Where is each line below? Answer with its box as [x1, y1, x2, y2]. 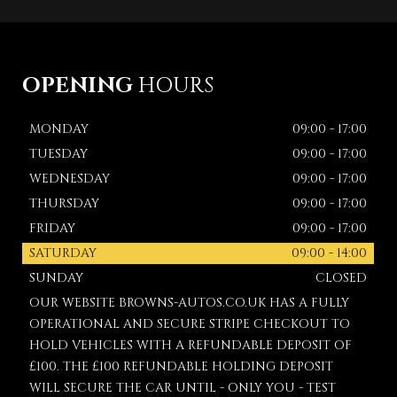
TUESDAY [28, 145, 88, 162]
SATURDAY [28, 245, 97, 261]
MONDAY [28, 121, 89, 137]
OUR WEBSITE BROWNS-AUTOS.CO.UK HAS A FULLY [28, 294, 349, 311]
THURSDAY [28, 195, 99, 212]
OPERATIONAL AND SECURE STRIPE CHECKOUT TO [28, 315, 350, 332]
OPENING [21, 72, 133, 100]
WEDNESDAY [28, 170, 110, 187]
